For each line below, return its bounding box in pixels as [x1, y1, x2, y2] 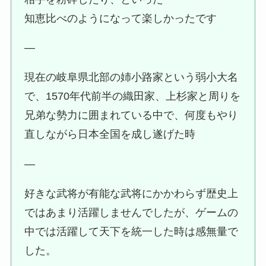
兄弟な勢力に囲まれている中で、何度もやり [24, 109, 239, 122]
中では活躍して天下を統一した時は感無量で [24, 226, 239, 238]
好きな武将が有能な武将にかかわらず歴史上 [24, 188, 239, 200]
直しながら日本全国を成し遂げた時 [24, 128, 196, 141]
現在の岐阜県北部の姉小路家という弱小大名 [24, 71, 239, 84]
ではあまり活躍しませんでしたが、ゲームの [24, 207, 239, 219]
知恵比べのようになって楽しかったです [24, 12, 217, 24]
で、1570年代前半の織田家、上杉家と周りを [24, 90, 241, 103]
